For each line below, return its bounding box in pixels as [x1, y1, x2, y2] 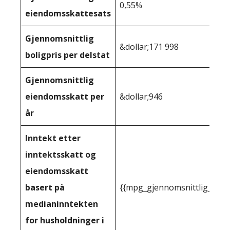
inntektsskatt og [25, 149, 96, 160]
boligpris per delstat [25, 49, 110, 61]
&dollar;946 [120, 91, 163, 102]
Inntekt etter [25, 132, 81, 144]
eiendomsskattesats [25, 8, 111, 19]
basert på [25, 182, 65, 193]
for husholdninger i [25, 215, 104, 226]
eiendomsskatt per [25, 91, 104, 102]
